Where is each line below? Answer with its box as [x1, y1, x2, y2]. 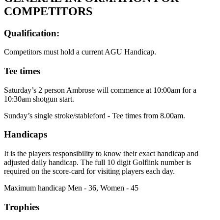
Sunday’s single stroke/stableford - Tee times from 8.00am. [4, 111, 185, 120]
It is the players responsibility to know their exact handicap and [4, 149, 198, 158]
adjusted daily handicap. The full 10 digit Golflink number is [4, 158, 191, 167]
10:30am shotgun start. [4, 94, 74, 103]
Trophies [4, 201, 39, 212]
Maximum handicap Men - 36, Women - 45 [4, 184, 138, 192]
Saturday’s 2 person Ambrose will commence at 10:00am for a [4, 85, 196, 94]
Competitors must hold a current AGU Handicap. [4, 48, 156, 56]
